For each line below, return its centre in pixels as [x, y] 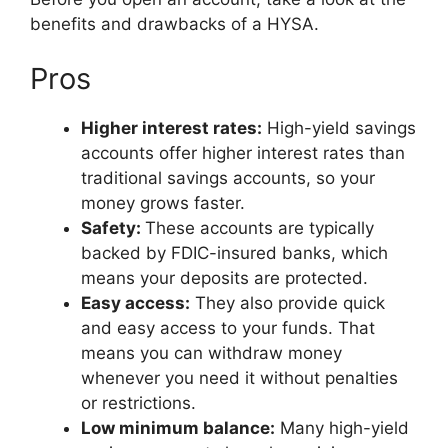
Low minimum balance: [178, 428]
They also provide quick [287, 303]
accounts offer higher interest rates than [243, 153]
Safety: [113, 228]
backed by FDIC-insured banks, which [234, 253]
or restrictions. [138, 403]
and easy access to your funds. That [228, 328]
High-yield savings [339, 128]
